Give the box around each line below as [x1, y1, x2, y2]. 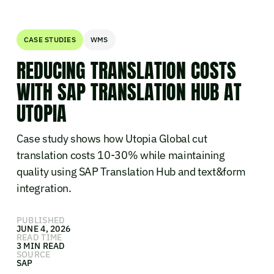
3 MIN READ [16, 240, 65, 251]
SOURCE [16, 248, 51, 260]
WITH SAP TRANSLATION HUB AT [16, 77, 242, 107]
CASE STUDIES [23, 35, 76, 44]
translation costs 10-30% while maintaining [16, 147, 225, 162]
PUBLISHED [16, 214, 65, 226]
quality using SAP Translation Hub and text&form [16, 164, 246, 179]
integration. [16, 180, 72, 195]
